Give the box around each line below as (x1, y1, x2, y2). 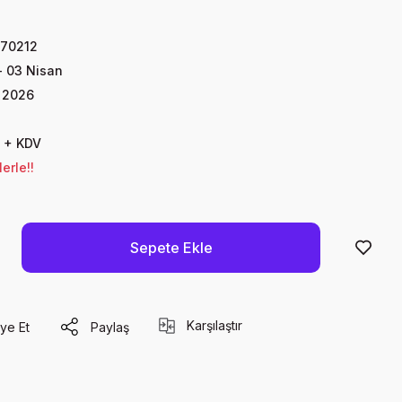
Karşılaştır (187, 318, 242, 333)
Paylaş (91, 319, 129, 335)
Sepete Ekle (129, 239, 213, 257)
